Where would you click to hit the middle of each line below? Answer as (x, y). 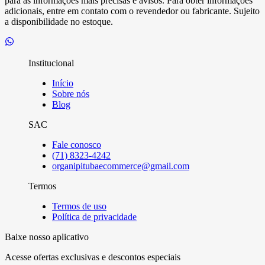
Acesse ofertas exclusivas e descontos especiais (93, 257)
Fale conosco (77, 145)
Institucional (51, 63)
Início (63, 83)
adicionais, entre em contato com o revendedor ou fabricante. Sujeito (132, 11)
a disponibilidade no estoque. (59, 22)
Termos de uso (79, 206)
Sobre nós (71, 94)
